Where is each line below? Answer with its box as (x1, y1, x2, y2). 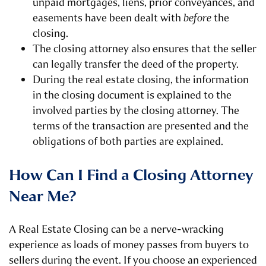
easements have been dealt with (33, 11, 183, 26)
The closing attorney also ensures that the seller (33, 42, 256, 56)
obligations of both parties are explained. (33, 134, 223, 149)
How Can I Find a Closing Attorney (9, 165, 254, 186)
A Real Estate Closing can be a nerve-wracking (9, 222, 224, 237)
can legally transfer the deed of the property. (33, 57, 239, 72)
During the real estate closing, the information (33, 72, 249, 87)
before (183, 11, 211, 25)
